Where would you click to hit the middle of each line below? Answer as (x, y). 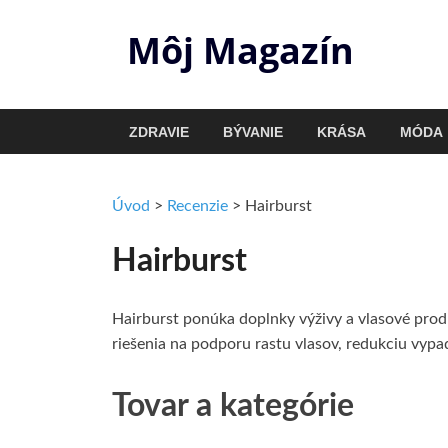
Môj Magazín (240, 50)
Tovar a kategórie (233, 405)
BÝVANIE (253, 131)
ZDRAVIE (159, 131)
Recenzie (197, 206)
